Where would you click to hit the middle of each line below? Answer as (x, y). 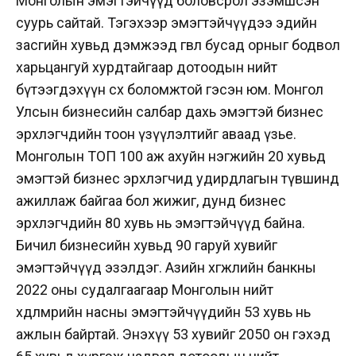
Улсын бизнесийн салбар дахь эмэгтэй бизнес (170, 111)
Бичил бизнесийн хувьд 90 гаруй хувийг (147, 245)
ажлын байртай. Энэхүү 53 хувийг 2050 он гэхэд (173, 334)
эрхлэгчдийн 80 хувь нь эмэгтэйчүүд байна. (161, 222)
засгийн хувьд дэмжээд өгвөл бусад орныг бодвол (178, 44)
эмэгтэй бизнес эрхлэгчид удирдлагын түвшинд (178, 178)
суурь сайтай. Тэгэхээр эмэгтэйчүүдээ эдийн (166, 22)
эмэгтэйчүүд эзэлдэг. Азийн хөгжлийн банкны (166, 267)
